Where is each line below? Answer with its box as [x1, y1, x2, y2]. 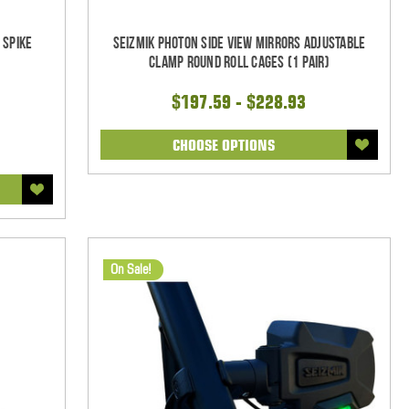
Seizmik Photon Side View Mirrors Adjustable [112, 33, 366, 53]
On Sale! [110, 260, 152, 278]
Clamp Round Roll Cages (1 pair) [149, 52, 330, 72]
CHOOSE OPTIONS [172, 135, 275, 154]
